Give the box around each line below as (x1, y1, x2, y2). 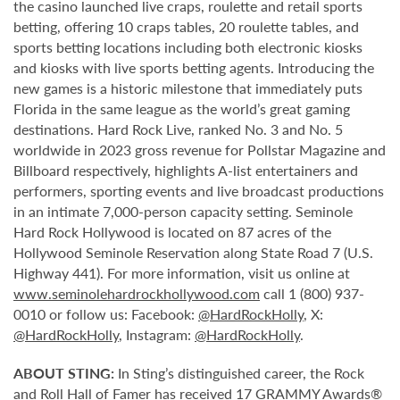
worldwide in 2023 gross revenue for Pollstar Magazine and (13, 138, 386, 160)
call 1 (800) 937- (260, 282, 364, 304)
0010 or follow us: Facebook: (13, 303, 198, 324)
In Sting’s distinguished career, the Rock (114, 362, 364, 383)
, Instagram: (119, 323, 195, 345)
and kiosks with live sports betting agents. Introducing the (13, 56, 374, 78)
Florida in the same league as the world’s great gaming (13, 97, 350, 119)
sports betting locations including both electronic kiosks (13, 36, 362, 57)
